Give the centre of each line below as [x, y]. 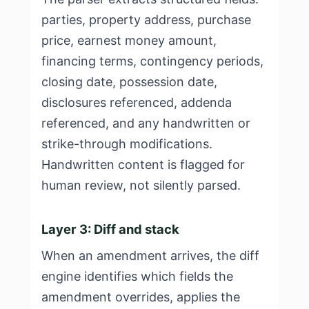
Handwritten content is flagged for [143, 165]
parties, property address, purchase [146, 20]
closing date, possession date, [129, 82]
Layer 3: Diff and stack [110, 229]
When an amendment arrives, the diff [150, 256]
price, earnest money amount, [129, 40]
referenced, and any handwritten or [146, 123]
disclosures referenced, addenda [137, 102]
